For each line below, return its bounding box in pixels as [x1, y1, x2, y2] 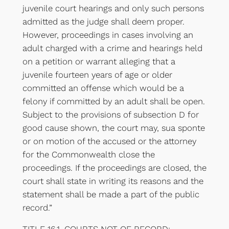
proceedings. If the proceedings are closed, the [22, 162, 207, 173]
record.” [22, 202, 52, 213]
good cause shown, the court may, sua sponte [22, 122, 205, 133]
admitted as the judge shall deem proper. [22, 16, 185, 27]
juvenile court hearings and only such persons [22, 3, 204, 13]
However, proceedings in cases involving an [22, 29, 193, 40]
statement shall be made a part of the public [22, 189, 199, 199]
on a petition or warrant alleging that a [22, 56, 175, 66]
